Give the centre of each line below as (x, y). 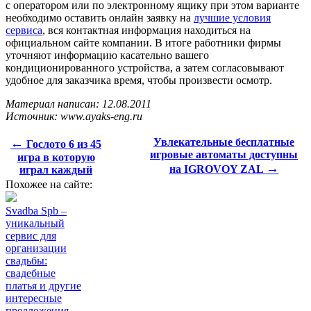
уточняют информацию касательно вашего (107, 56)
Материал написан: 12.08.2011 (78, 104)
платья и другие (43, 286)
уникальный (35, 224)
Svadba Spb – (36, 211)
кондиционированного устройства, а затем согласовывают (145, 68)
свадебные (31, 274)
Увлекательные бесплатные (224, 142)
